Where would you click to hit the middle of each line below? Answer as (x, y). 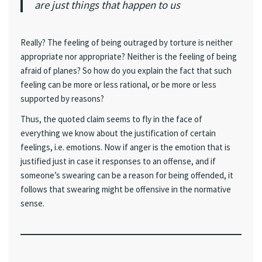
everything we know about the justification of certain (118, 133)
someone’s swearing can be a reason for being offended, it (127, 175)
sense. (32, 204)
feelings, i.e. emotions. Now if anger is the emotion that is (125, 147)
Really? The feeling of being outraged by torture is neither (127, 42)
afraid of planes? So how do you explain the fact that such (126, 70)
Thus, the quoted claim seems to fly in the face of (111, 119)
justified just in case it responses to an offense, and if (118, 161)
